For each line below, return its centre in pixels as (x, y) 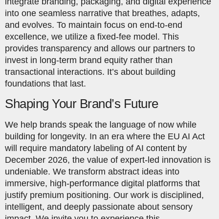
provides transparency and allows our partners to (100, 48)
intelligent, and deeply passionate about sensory (99, 207)
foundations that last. (45, 83)
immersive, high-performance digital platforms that (102, 183)
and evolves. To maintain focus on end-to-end (94, 25)
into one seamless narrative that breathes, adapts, (102, 13)
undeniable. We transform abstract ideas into (92, 171)
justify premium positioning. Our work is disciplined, (104, 195)
